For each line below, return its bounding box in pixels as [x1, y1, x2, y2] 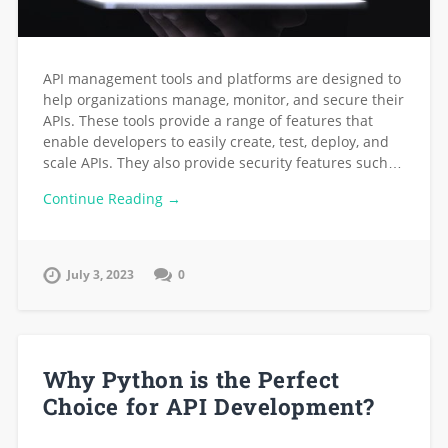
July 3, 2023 [66, 266, 134, 284]
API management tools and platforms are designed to [42, 68, 401, 88]
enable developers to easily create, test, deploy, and [42, 131, 389, 151]
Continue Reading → [42, 189, 181, 209]
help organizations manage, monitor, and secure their [42, 89, 404, 109]
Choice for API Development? [42, 391, 375, 422]
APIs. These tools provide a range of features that [42, 110, 373, 130]
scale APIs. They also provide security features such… [42, 152, 402, 172]
